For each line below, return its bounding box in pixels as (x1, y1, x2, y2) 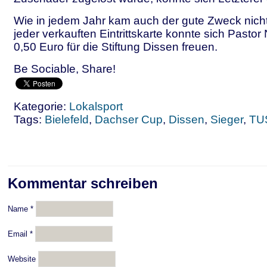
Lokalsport (69, 100, 123, 113)
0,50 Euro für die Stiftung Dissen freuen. (14, 41, 218, 53)
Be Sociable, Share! (14, 63, 116, 75)
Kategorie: (14, 100, 69, 113)
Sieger (210, 113, 243, 126)
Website (8, 254, 36, 263)
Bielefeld (45, 113, 89, 126)
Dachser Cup (95, 113, 163, 126)
